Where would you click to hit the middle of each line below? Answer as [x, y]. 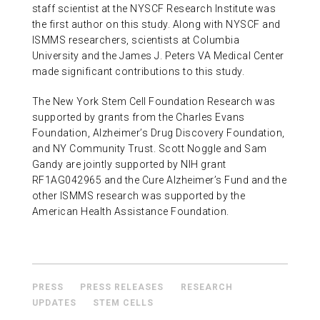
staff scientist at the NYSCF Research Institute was [154, 8]
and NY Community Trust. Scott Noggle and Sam [149, 148]
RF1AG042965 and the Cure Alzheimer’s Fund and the [159, 180]
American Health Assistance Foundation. [130, 211]
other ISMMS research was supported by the [139, 195]
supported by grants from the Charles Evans [138, 117]
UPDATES [54, 302]
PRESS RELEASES [122, 287]
